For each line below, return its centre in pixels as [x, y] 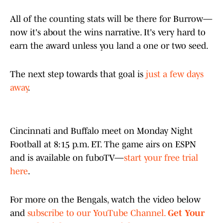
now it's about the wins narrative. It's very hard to [108, 33]
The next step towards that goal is [78, 74]
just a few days [175, 74]
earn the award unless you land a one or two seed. [110, 46]
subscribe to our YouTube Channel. [96, 213]
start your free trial [161, 158]
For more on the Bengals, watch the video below [105, 200]
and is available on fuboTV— [67, 158]
